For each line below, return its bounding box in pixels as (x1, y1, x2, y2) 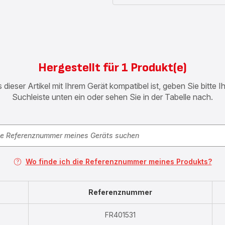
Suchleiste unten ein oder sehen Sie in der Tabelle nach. (12, 92, 213, 102)
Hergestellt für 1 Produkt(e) (38, 60, 187, 75)
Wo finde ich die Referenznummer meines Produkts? (25, 157, 212, 166)
